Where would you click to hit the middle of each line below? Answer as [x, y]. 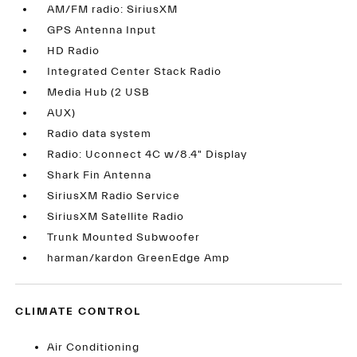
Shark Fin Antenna [100, 176]
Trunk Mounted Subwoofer [124, 238]
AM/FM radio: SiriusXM [113, 10]
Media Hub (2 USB [99, 93]
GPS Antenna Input [102, 31]
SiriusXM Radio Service [114, 196]
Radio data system [100, 134]
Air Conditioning [94, 348]
